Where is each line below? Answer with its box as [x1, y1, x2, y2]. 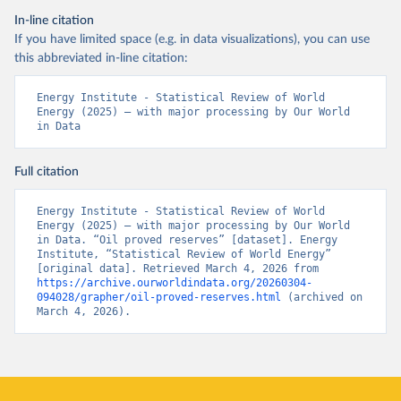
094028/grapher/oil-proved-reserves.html [37, 291, 281, 303]
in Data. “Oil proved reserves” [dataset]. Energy [37, 234, 337, 246]
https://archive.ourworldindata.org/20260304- [37, 277, 312, 289]
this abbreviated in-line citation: [14, 52, 188, 64]
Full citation [14, 166, 79, 178]
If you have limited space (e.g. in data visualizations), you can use [14, 33, 370, 46]
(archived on [281, 291, 363, 303]
